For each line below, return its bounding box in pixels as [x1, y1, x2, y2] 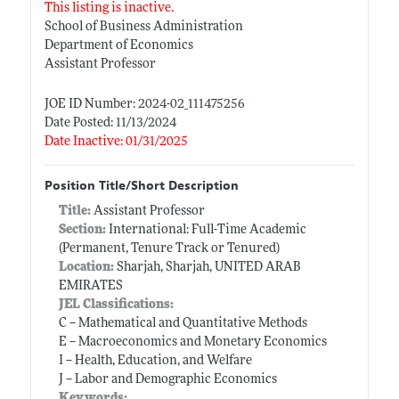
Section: [58, 223, 106, 237]
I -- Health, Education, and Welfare [58, 354, 252, 368]
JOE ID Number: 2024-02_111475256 [44, 97, 245, 111]
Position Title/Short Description [44, 177, 239, 193]
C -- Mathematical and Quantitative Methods [58, 316, 307, 330]
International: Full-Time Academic [105, 223, 306, 237]
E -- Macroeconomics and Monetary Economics [58, 335, 327, 349]
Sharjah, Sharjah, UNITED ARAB [113, 260, 301, 274]
